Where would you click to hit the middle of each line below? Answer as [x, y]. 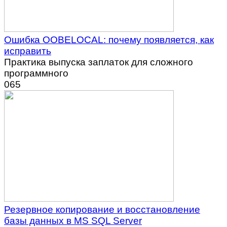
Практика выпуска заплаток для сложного [99, 62]
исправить [28, 51]
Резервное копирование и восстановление [102, 209]
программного [36, 73]
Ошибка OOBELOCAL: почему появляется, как [109, 40]
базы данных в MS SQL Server [73, 220]
